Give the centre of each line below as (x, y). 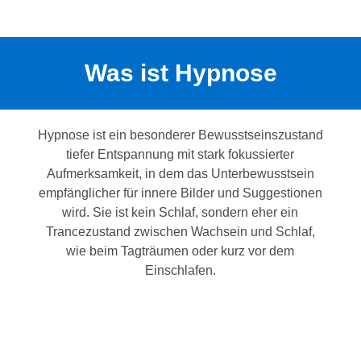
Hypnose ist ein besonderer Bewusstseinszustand (180, 135)
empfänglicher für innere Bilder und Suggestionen (180, 193)
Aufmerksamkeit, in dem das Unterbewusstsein (180, 174)
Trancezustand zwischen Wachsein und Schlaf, (180, 232)
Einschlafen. (180, 271)
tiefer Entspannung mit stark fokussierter (180, 155)
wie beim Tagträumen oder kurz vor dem (180, 251)
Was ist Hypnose (180, 73)
